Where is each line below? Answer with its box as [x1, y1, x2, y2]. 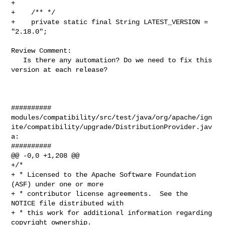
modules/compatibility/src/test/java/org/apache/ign [11, 113, 212, 122]
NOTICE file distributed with [11, 199, 124, 207]
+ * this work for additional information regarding [11, 208, 212, 217]
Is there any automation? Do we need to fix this [11, 56, 24, 64]
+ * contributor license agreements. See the [11, 189, 188, 198]
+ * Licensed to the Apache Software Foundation [11, 170, 196, 179]
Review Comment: [11, 46, 72, 55]
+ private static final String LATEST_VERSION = [11, 18, 208, 26]
